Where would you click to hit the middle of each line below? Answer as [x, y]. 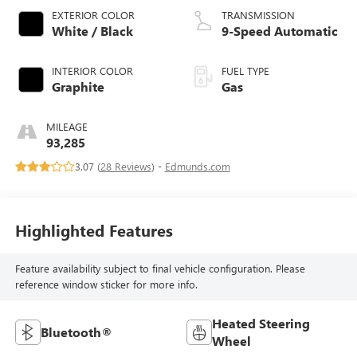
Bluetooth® [76, 332]
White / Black [92, 31]
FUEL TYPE [245, 71]
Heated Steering [261, 324]
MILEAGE [67, 127]
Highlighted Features [94, 229]
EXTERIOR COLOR [93, 15]
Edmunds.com [197, 167]
